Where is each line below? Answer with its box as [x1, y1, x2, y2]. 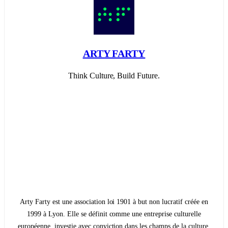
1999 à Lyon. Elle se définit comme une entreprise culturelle [26, 210, 202, 218]
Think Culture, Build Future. [68, 71, 160, 80]
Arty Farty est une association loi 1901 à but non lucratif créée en [19, 198, 209, 206]
